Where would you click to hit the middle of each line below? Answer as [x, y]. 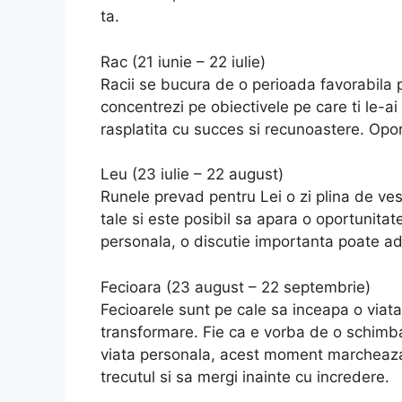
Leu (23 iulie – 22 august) [192, 175]
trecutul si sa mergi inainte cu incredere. [245, 376]
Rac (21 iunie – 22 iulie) [183, 61]
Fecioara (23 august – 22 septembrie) [236, 287]
